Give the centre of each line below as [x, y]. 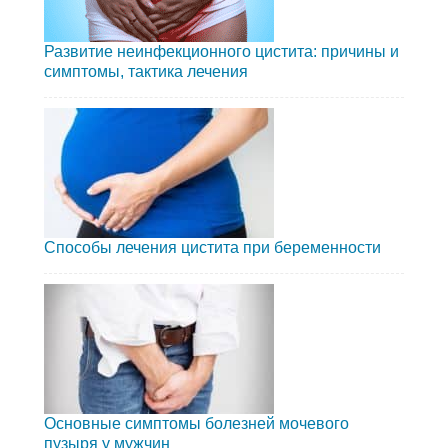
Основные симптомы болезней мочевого [196, 424]
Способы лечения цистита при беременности [212, 248]
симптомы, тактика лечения [146, 72]
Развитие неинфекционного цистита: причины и [221, 52]
